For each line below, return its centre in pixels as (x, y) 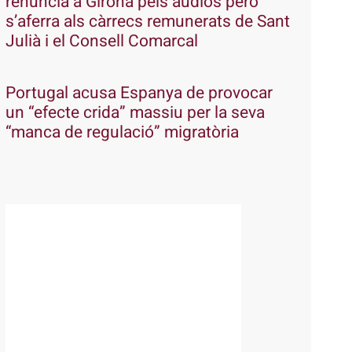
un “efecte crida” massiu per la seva (135, 112)
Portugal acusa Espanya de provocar (139, 93)
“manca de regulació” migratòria (122, 132)
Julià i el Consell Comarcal (101, 41)
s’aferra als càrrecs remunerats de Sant (147, 21)
